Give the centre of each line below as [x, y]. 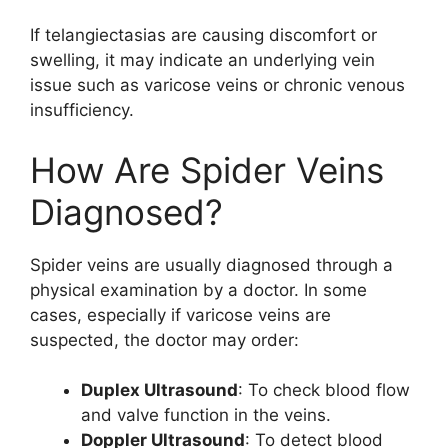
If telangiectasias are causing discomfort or [203, 35]
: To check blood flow [324, 390]
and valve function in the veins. [206, 415]
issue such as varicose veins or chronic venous [217, 85]
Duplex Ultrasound [159, 390]
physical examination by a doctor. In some [198, 289]
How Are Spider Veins [207, 169]
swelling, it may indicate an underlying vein [202, 60]
